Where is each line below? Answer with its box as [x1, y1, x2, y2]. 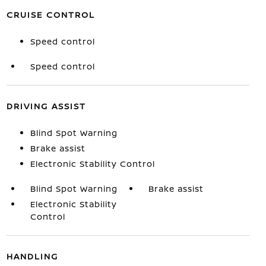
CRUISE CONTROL [6, 9, 95, 20]
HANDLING [6, 251, 58, 262]
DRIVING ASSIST [6, 100, 86, 112]
